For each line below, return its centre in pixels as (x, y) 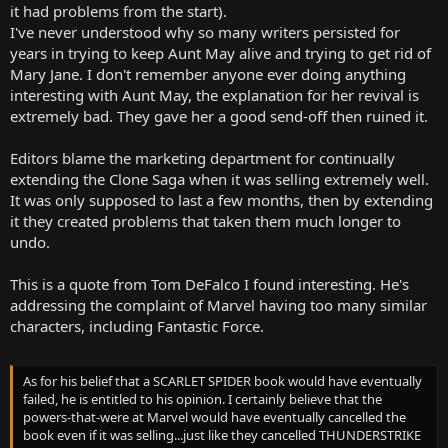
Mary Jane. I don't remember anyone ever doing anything (208, 73)
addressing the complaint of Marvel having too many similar (218, 304)
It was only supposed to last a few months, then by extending (221, 199)
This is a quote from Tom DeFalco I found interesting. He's (209, 283)
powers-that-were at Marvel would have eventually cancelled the (214, 417)
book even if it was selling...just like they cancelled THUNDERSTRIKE (222, 435)
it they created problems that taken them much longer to (205, 220)
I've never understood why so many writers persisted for (205, 31)
